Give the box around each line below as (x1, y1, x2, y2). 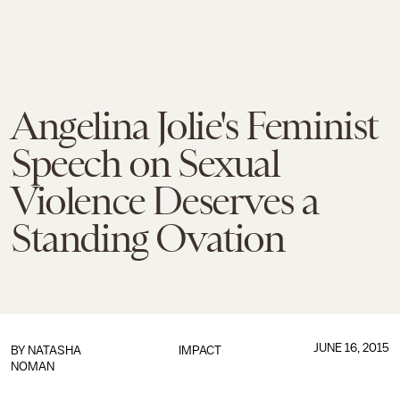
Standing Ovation (11, 216, 285, 261)
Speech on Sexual (11, 141, 279, 186)
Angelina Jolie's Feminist (11, 104, 379, 148)
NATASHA (28, 344, 81, 357)
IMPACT (178, 344, 221, 357)
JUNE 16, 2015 (312, 341, 389, 354)
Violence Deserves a (11, 179, 319, 223)
